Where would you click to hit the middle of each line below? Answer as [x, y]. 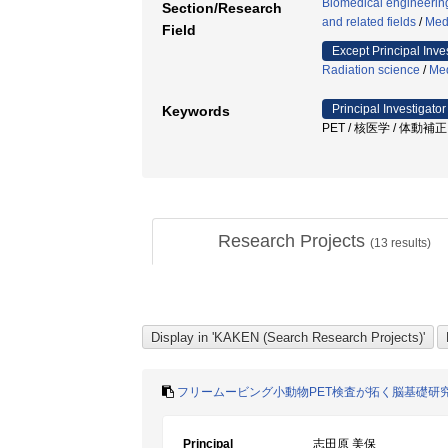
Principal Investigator [389, 109]
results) [409, 243]
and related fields [369, 22]
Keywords [196, 111]
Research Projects [294, 241]
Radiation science [371, 70]
